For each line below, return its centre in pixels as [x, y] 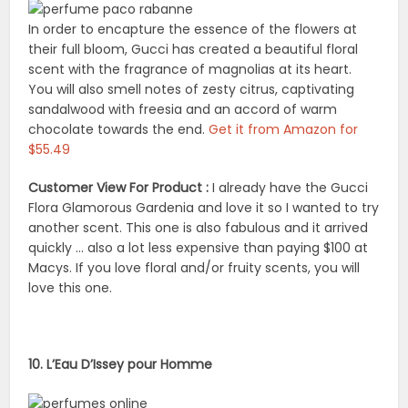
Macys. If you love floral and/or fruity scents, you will [194, 268]
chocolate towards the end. [119, 130]
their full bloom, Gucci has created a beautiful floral [194, 50]
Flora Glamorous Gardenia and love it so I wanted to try [204, 208]
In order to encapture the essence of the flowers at [193, 30]
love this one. [71, 288]
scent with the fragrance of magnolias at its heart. [190, 70]
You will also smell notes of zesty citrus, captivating [192, 90]
